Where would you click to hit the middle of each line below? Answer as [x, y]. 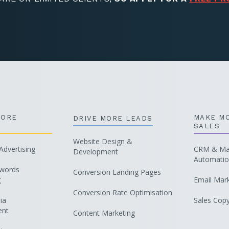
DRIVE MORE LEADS [113, 118]
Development [95, 152]
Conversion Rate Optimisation [122, 192]
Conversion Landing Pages [117, 172]
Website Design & [102, 141]
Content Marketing [104, 213]
